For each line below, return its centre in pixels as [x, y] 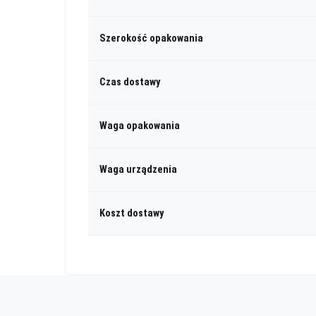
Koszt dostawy [132, 213]
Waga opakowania [140, 126]
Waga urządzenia [138, 169]
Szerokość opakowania [151, 38]
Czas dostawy [130, 82]
